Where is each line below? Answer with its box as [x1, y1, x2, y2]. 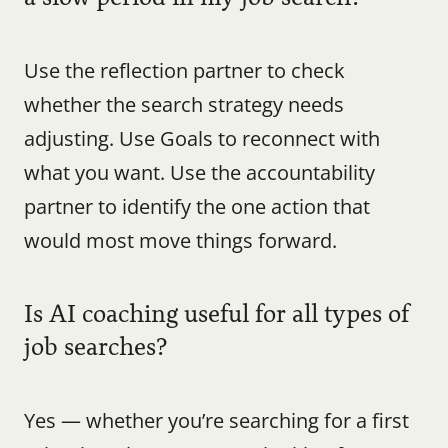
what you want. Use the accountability [24, 159, 375, 186]
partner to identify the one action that [24, 193, 370, 220]
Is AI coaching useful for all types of [24, 296, 409, 332]
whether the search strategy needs [24, 91, 344, 118]
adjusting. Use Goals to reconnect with [24, 125, 380, 152]
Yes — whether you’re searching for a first [24, 407, 409, 434]
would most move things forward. [24, 227, 337, 254]
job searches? [24, 329, 168, 365]
